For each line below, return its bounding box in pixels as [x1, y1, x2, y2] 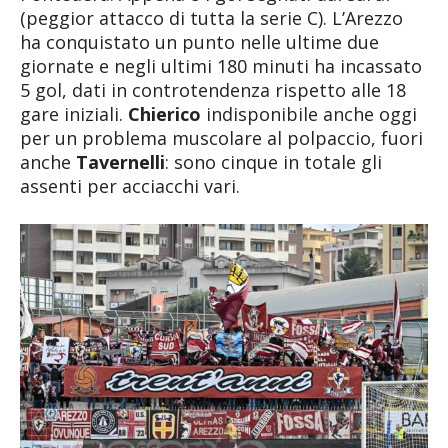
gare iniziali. [20, 101, 128, 126]
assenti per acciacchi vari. [20, 173, 240, 198]
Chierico [128, 101, 206, 126]
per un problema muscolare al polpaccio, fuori [20, 125, 423, 150]
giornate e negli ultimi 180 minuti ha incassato [20, 53, 422, 78]
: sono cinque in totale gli [165, 149, 382, 174]
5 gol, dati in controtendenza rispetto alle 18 [20, 77, 406, 102]
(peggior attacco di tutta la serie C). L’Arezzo [20, 5, 403, 30]
